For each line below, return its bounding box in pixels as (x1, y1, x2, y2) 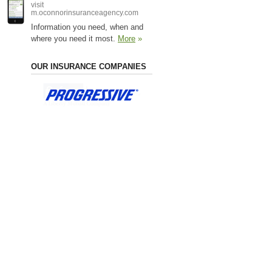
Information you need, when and (31, 22, 143, 32)
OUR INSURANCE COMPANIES (31, 61, 146, 71)
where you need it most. (31, 33, 118, 43)
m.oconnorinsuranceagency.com (31, 8, 138, 17)
